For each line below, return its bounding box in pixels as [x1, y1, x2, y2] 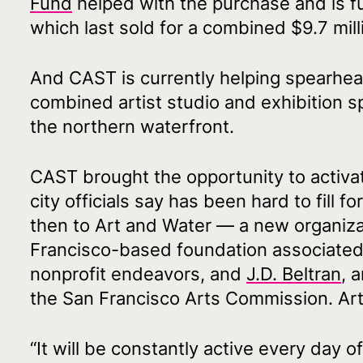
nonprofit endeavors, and [30, 263, 246, 284]
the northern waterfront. [30, 115, 234, 137]
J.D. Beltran [246, 263, 341, 284]
